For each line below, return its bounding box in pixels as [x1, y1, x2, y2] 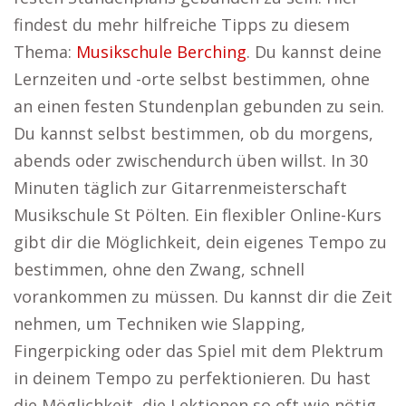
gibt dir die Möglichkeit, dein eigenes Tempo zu [14, 231, 387, 253]
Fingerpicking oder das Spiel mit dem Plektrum [14, 340, 383, 362]
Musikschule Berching [76, 41, 246, 63]
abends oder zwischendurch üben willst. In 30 [14, 150, 368, 171]
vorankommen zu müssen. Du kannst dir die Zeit [14, 285, 392, 307]
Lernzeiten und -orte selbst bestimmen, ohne [14, 68, 370, 90]
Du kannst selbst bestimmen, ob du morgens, [14, 122, 373, 144]
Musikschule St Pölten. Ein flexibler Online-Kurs [14, 204, 382, 226]
